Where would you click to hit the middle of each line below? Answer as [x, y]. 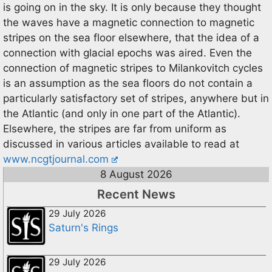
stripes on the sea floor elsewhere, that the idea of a [131, 38]
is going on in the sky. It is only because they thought [132, 7]
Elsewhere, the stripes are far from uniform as [115, 129]
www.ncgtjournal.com [56, 159]
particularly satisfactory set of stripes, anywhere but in [136, 98]
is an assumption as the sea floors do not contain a [128, 83]
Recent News [136, 194]
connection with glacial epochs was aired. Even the [127, 53]
